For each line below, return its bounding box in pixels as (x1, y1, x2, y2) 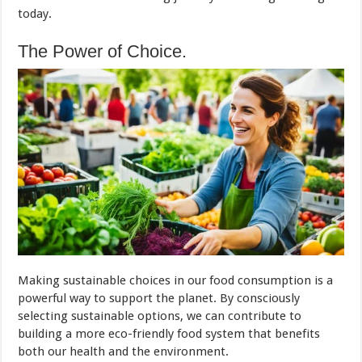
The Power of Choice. (18, 40, 187, 61)
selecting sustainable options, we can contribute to (18, 308, 302, 323)
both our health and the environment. (18, 343, 229, 359)
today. (18, 6, 53, 21)
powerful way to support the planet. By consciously (18, 290, 301, 305)
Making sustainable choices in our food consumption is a (18, 272, 334, 288)
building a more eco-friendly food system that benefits (18, 326, 321, 341)
